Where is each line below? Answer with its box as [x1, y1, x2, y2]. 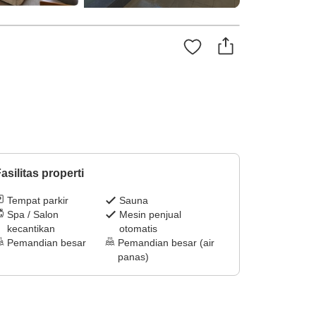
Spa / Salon [6, 209, 59, 221]
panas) [118, 251, 150, 263]
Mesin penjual [119, 209, 182, 221]
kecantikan [6, 223, 55, 235]
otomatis [119, 223, 158, 235]
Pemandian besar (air [118, 237, 215, 249]
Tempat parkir [6, 195, 68, 207]
